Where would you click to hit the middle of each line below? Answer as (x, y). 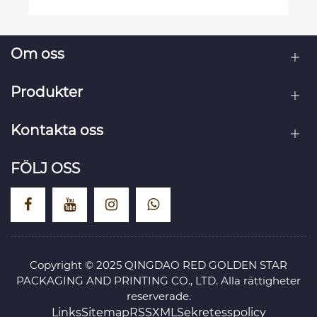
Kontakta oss (57, 130)
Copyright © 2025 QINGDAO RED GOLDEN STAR (158, 265)
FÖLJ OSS (45, 168)
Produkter (47, 92)
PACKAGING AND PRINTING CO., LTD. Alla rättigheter (158, 280)
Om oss (38, 53)
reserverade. (158, 296)
